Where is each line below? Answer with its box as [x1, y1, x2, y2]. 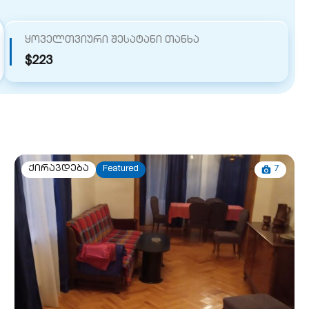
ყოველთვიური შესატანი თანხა [25, 34, 200, 46]
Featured [102, 165, 139, 175]
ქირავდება [28, 165, 89, 175]
